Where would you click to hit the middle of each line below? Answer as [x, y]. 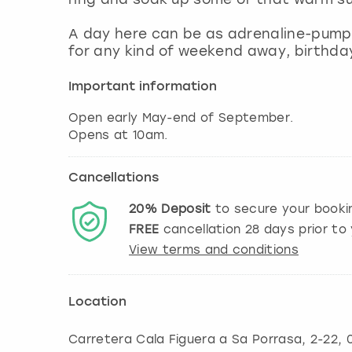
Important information [143, 88]
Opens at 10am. [118, 136]
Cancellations [114, 179]
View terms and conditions [214, 250]
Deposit [186, 209]
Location [97, 303]
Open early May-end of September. [181, 118]
